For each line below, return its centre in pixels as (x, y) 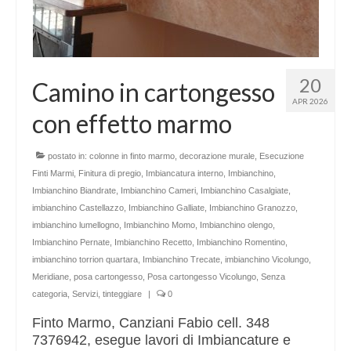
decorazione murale (217, 156)
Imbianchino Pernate (71, 242)
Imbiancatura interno (185, 174)
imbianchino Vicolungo (267, 260)
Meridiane (51, 277)
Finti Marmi (53, 174)
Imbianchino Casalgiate (244, 191)
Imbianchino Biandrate (74, 191)
